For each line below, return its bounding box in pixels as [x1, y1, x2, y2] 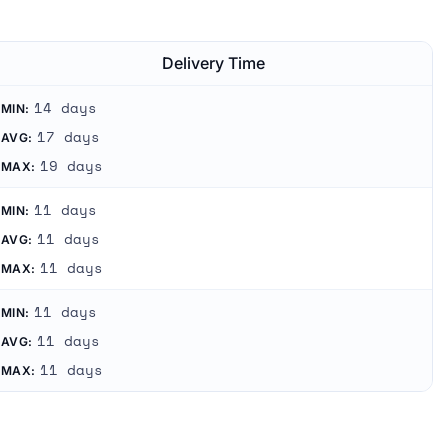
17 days [36, 127, 100, 148]
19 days [39, 156, 103, 177]
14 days [33, 98, 97, 119]
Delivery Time [161, 53, 265, 74]
